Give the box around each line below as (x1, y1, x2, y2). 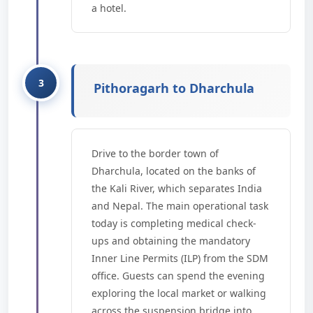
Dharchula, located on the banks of (92, 164, 256, 177)
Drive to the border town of (92, 147, 219, 160)
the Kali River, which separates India (92, 182, 262, 195)
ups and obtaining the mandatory (92, 234, 250, 247)
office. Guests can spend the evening (92, 269, 265, 282)
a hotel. (92, 1, 126, 15)
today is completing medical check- (92, 217, 256, 230)
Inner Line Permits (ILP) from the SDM (92, 252, 268, 265)
